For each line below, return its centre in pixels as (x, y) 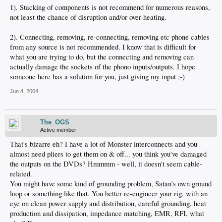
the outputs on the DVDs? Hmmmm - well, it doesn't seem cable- (106, 164)
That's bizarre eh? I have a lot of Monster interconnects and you (104, 144)
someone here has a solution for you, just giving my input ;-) (97, 77)
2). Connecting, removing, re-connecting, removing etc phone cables (110, 37)
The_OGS (55, 122)
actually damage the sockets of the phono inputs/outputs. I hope (103, 67)
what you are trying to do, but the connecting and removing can (102, 57)
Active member (58, 130)
